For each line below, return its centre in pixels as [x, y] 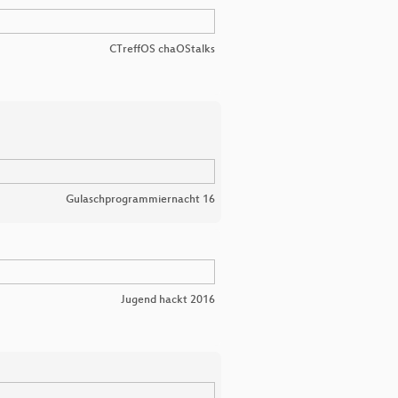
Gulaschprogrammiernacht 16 [140, 200]
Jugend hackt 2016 [168, 300]
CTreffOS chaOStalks [162, 50]
